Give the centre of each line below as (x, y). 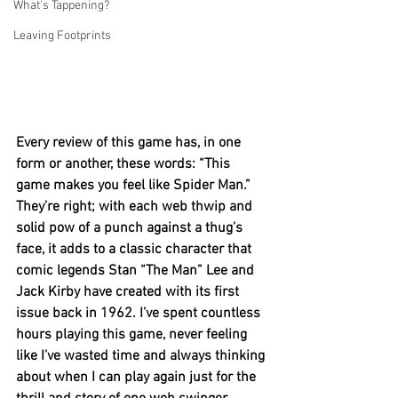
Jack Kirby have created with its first (129, 292)
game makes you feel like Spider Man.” (135, 185)
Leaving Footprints (62, 36)
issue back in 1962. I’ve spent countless (140, 313)
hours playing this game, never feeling (133, 334)
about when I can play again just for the (138, 377)
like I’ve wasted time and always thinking (142, 356)
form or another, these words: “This (125, 164)
